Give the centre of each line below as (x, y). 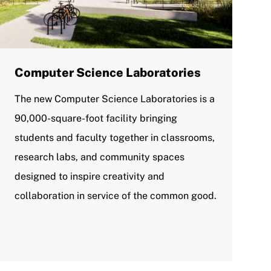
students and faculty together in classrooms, (115, 137)
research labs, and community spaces (100, 157)
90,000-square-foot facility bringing (96, 118)
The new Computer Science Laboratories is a (115, 99)
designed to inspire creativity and (90, 176)
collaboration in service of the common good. (116, 195)
